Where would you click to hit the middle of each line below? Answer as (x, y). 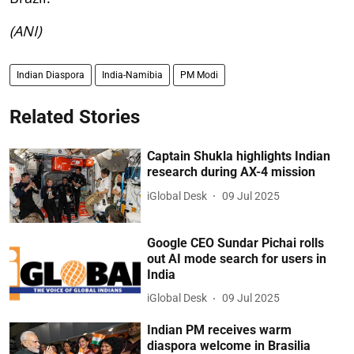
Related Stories (75, 117)
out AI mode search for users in (237, 258)
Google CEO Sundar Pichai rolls (236, 243)
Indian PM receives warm (220, 330)
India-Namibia (132, 75)
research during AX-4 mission (232, 172)
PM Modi (199, 75)
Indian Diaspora (51, 75)
